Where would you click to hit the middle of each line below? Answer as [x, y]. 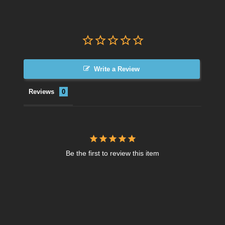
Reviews [41, 91]
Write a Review [117, 69]
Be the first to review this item [113, 153]
